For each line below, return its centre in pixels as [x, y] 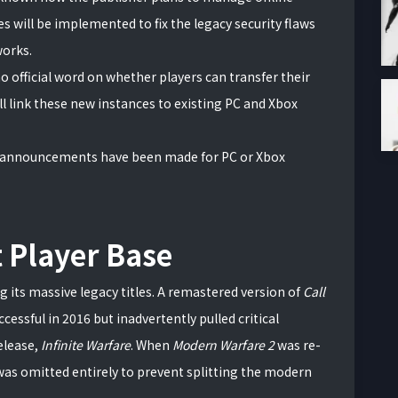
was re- [299, 345]
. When [151, 345]
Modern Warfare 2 [225, 345]
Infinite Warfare [86, 345]
